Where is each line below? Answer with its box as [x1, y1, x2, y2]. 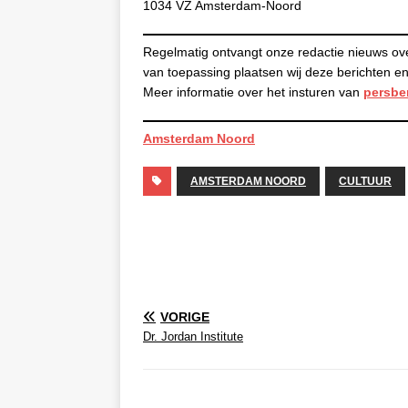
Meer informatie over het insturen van [143, 85, 363, 99]
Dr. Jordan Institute [143, 330, 243, 343]
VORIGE [160, 310, 209, 324]
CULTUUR [339, 175, 392, 188]
